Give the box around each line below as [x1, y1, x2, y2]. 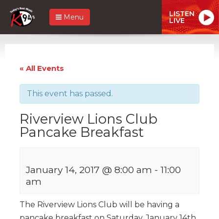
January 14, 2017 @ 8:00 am [26, 163, 152, 175]
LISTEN [169, 9, 195, 18]
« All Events [20, 63, 64, 73]
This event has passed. [27, 88, 113, 98]
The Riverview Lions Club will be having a [20, 199, 179, 209]
